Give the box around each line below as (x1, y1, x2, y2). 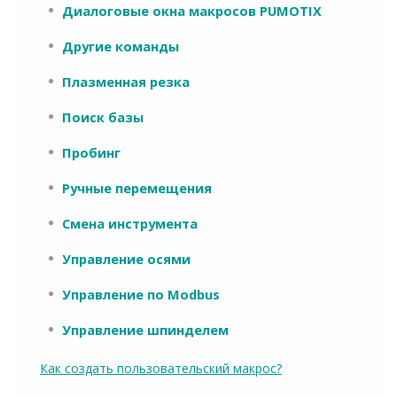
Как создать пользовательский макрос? (40, 359, 282, 377)
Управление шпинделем (62, 320, 229, 339)
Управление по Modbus (62, 284, 220, 303)
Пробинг (62, 143, 121, 161)
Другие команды (62, 36, 179, 55)
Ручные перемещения (62, 178, 212, 197)
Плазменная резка (62, 72, 190, 90)
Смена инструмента (62, 214, 198, 232)
